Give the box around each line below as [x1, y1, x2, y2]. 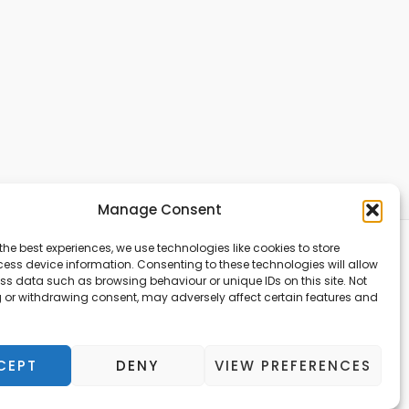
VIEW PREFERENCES [214, 355, 372, 375]
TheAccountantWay [206, 302, 343, 322]
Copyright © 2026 [226, 278, 343, 298]
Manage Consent [97, 200, 222, 219]
